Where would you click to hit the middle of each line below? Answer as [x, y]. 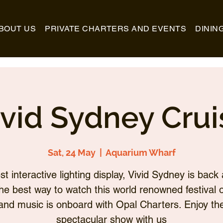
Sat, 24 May [71, 153]
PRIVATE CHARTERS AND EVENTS [116, 28]
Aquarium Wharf [140, 153]
